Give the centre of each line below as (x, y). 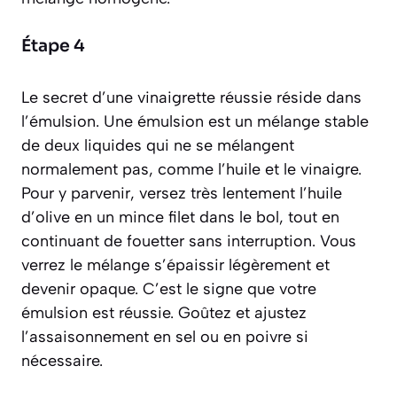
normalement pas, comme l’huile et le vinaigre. (191, 170)
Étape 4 (53, 47)
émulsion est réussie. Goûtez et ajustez (164, 313)
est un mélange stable (286, 122)
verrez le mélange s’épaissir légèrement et (175, 265)
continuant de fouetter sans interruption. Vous (189, 241)
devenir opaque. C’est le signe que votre (169, 289)
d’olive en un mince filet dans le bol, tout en (180, 218)
